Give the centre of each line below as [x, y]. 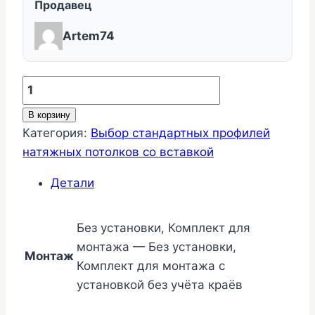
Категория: [57, 133]
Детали [72, 183]
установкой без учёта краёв [160, 285]
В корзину [49, 115]
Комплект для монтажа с [151, 266]
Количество [56, 85]
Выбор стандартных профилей [180, 133]
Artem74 [89, 36]
